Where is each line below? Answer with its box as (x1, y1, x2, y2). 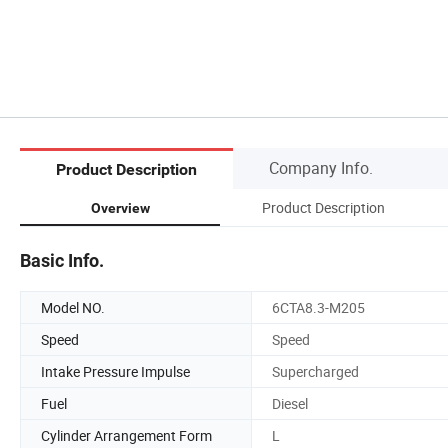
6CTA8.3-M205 (272, 297, 365, 317)
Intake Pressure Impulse (41, 361, 190, 381)
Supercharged (272, 361, 359, 381)
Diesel (272, 393, 308, 413)
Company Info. (269, 156, 373, 179)
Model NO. (41, 297, 105, 317)
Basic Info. (20, 249, 104, 271)
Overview (90, 199, 150, 216)
